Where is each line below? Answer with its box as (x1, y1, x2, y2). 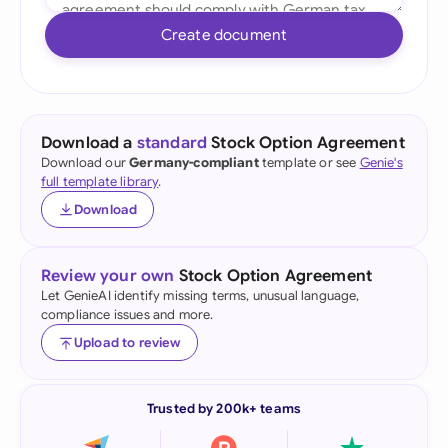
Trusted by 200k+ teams (147, 400, 301, 417)
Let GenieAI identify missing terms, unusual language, (41, 287, 360, 304)
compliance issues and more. (41, 306, 214, 323)
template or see (258, 154, 360, 171)
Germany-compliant (129, 154, 259, 171)
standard (136, 133, 208, 153)
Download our (41, 154, 130, 171)
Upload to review (74, 334, 181, 351)
